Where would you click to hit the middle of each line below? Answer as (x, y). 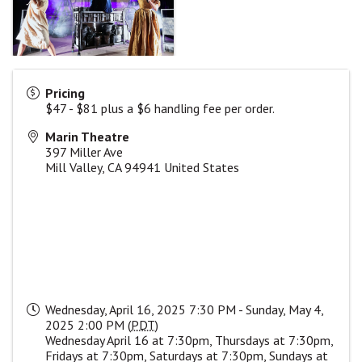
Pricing (65, 93)
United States (202, 167)
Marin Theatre (87, 136)
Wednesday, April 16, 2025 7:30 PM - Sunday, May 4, (184, 309)
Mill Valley (74, 167)
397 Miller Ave (84, 152)
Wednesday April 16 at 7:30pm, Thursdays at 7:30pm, (189, 340)
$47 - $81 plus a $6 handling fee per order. (160, 108)
